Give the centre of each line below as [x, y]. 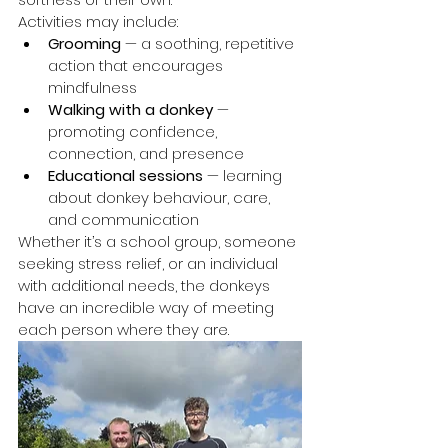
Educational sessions [125, 176]
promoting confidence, [134, 132]
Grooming [84, 44]
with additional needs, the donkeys [146, 286]
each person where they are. [123, 330]
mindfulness [92, 88]
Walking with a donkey [130, 110]
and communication [123, 220]
